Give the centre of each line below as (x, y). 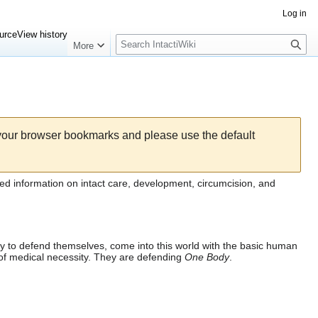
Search (138, 35)
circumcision (225, 183)
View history (43, 34)
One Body (207, 257)
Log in (295, 13)
